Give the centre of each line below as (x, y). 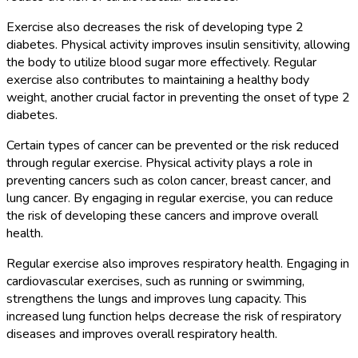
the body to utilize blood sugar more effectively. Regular (161, 62)
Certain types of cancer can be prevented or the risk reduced (173, 145)
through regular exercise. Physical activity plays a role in (159, 163)
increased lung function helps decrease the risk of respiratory (174, 316)
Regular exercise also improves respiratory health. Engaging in (178, 263)
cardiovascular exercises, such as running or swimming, (155, 281)
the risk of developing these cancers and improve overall (162, 215)
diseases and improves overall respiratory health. (142, 334)
